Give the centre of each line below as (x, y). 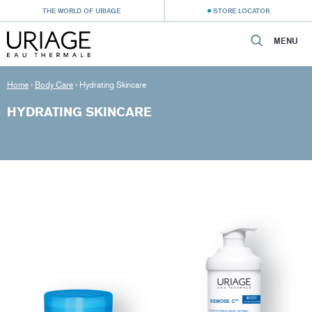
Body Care (54, 85)
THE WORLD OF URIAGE (82, 10)
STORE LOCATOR (241, 10)
